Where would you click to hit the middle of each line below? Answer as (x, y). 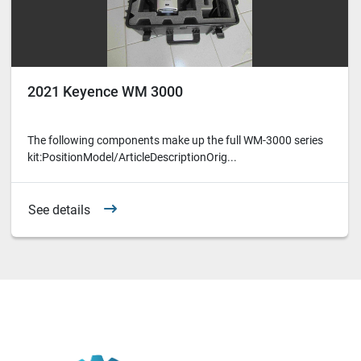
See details (59, 210)
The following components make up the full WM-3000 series (175, 141)
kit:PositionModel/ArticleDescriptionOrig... (132, 158)
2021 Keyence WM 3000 (105, 92)
